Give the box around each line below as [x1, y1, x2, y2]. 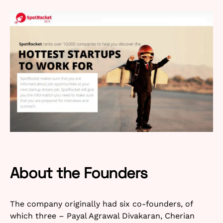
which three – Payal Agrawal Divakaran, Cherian [10, 211, 195, 221]
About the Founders [10, 163, 148, 183]
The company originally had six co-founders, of [10, 199, 193, 209]
